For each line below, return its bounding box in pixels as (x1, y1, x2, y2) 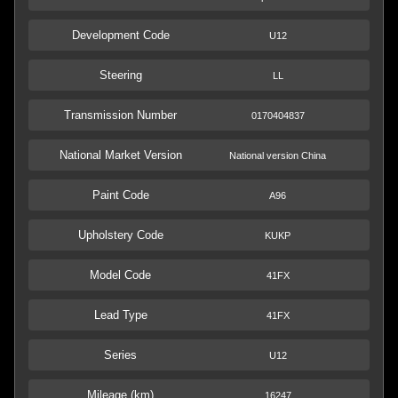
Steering (99, 68, 142, 82)
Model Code (90, 268, 151, 282)
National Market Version (59, 148, 182, 162)
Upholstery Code (77, 228, 163, 242)
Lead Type (93, 308, 147, 322)
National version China (229, 149, 326, 161)
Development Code (71, 28, 170, 42)
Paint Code (92, 188, 149, 202)
